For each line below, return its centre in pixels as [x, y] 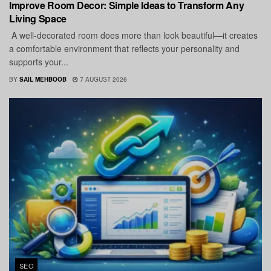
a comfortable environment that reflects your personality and [124, 49]
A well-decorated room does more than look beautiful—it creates [133, 35]
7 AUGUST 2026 [103, 80]
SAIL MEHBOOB [43, 80]
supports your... [39, 62]
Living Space [38, 19]
